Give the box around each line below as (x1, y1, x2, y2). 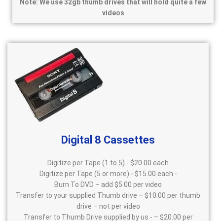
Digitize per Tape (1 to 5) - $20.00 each (47, 159, 169, 167)
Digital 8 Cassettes (61, 134, 155, 147)
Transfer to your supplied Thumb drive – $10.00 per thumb (16, 191, 200, 200)
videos (102, 9, 124, 17)
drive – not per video (76, 202, 140, 211)
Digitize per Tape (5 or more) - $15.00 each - (39, 170, 177, 178)
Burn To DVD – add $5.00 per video (54, 181, 162, 189)
